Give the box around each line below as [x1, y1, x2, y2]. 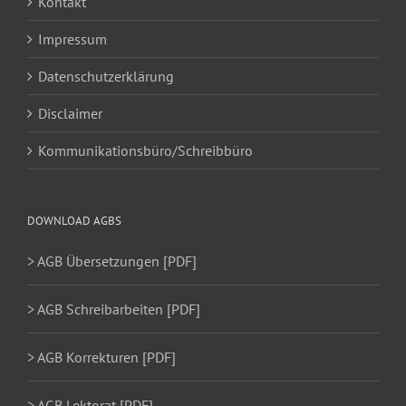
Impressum [38, 29, 107, 48]
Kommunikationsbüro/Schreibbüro [38, 140, 253, 159]
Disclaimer [38, 103, 102, 122]
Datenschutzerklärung [38, 66, 174, 85]
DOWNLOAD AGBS [27, 212, 121, 228]
